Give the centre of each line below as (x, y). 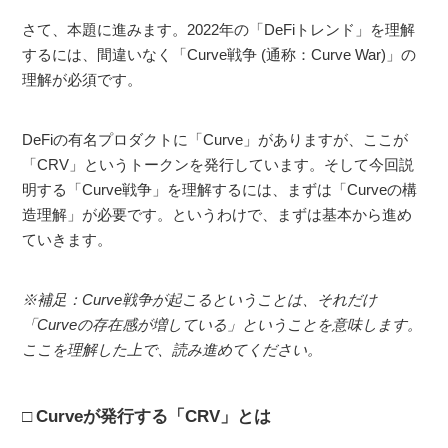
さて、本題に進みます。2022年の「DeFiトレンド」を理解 (219, 30)
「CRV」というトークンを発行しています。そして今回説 (218, 165)
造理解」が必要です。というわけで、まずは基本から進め (217, 215)
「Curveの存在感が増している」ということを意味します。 (222, 325)
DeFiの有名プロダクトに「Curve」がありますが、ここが (215, 140)
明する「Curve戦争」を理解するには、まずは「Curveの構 (220, 190)
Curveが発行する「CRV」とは (154, 417)
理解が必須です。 (82, 80)
